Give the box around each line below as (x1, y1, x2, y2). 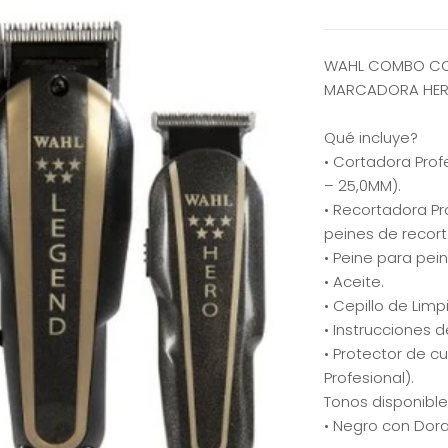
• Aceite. (324, 271, 384, 292)
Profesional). (324, 367, 414, 388)
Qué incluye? (324, 127, 418, 148)
